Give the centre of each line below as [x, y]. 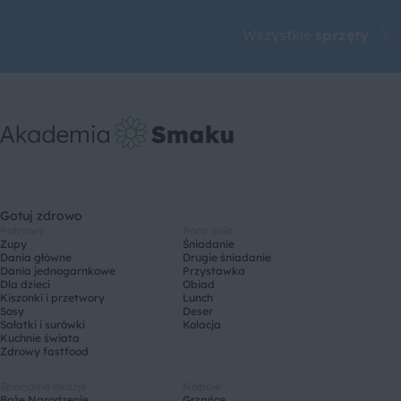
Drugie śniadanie [227, 257]
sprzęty [342, 34]
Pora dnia [208, 230]
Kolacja [202, 324]
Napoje [202, 386]
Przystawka [214, 270]
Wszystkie [279, 34]
